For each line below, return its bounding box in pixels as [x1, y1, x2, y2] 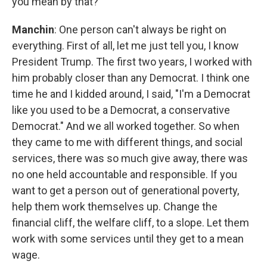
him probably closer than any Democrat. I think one [12, 72, 250, 84]
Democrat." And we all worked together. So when [12, 120, 240, 132]
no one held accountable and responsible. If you [12, 168, 237, 181]
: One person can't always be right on [54, 23, 226, 36]
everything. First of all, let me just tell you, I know [12, 39, 239, 52]
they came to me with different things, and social [12, 136, 243, 148]
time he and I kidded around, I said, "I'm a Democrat [12, 88, 250, 100]
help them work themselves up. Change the [12, 200, 218, 213]
